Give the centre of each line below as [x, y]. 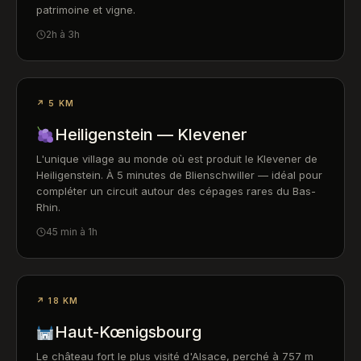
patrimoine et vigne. [86, 10]
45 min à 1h [72, 232]
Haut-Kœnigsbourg [128, 332]
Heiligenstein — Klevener [151, 135]
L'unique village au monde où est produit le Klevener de [177, 159]
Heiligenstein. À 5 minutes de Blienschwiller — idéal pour [179, 175]
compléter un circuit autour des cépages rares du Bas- [176, 191]
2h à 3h [63, 34]
